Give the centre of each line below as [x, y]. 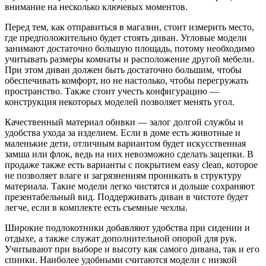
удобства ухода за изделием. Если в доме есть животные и [123, 133]
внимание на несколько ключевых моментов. [97, 7]
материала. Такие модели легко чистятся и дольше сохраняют [130, 186]
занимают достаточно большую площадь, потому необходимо [130, 49]
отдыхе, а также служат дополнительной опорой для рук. [121, 239]
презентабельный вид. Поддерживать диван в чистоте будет [126, 197]
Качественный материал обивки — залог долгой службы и [124, 122]
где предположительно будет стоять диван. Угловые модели [126, 38]
